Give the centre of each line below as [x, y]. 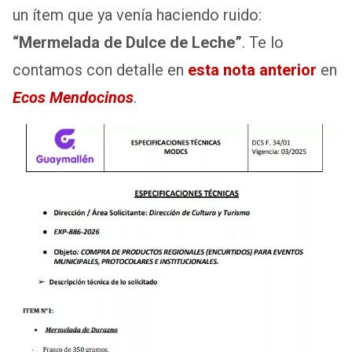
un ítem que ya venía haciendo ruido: [137, 15]
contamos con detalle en [100, 70]
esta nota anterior [252, 70]
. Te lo [263, 43]
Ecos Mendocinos [73, 98]
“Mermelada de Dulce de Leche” [127, 43]
